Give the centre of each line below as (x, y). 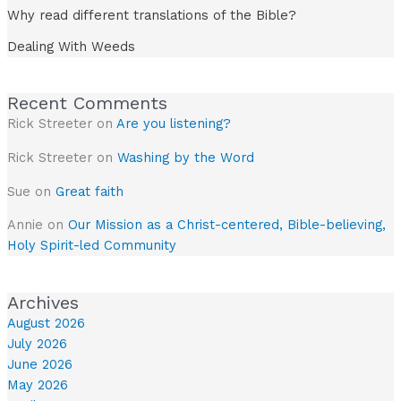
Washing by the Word (185, 158)
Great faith (89, 191)
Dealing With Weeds (71, 46)
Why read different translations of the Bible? (151, 15)
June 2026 (39, 365)
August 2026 (46, 324)
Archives (43, 303)
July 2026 (37, 344)
